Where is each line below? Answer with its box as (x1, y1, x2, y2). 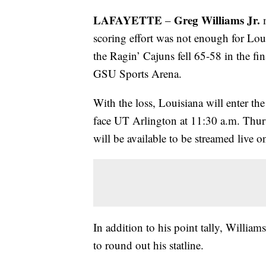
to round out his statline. (93, 237, 204, 253)
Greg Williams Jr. (174, 12, 260, 28)
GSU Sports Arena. (93, 66, 182, 81)
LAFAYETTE (93, 12, 162, 28)
